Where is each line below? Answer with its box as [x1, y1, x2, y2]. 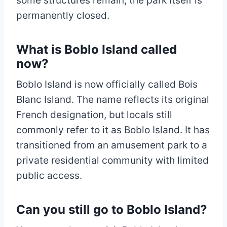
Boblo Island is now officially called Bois [16, 79, 198, 91]
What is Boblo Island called [16, 42, 177, 57]
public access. [16, 170, 82, 182]
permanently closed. [16, 10, 109, 22]
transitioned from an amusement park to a [16, 139, 207, 152]
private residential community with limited [16, 155, 209, 167]
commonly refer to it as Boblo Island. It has [16, 124, 210, 136]
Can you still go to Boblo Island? [16, 202, 207, 217]
